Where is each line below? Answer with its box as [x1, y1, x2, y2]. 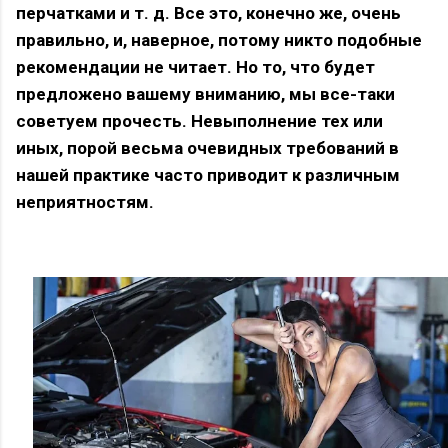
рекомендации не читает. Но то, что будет [16, 56, 375, 77]
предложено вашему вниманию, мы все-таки [16, 83, 395, 104]
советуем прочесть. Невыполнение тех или [16, 110, 383, 131]
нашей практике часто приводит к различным [16, 164, 400, 185]
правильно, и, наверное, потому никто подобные [16, 29, 422, 50]
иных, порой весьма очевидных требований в [16, 137, 399, 158]
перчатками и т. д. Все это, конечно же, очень [16, 2, 401, 23]
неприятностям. [16, 191, 154, 212]
